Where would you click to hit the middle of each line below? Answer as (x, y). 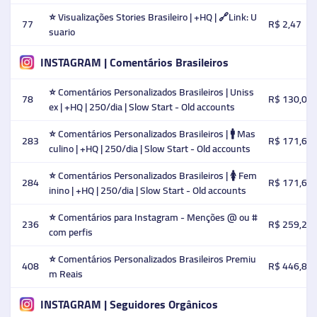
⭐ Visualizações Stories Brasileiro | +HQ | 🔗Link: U (153, 17)
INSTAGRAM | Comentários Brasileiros (134, 62)
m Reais (66, 274)
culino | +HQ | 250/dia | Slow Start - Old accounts (150, 149)
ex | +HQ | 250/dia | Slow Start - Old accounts (142, 107)
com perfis (71, 232)
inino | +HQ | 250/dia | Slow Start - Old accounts (148, 190)
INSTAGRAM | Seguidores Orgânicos (129, 304)
